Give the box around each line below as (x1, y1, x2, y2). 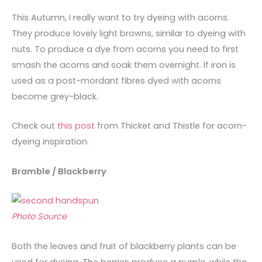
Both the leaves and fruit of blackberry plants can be (12, 240, 236, 252)
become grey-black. (12, 90, 98, 102)
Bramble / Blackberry (12, 165, 106, 177)
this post (57, 120, 95, 132)
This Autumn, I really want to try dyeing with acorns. (12, 11, 229, 23)
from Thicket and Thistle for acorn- (95, 120, 247, 132)
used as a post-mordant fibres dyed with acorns (12, 74, 221, 87)
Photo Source (12, 211, 67, 223)
